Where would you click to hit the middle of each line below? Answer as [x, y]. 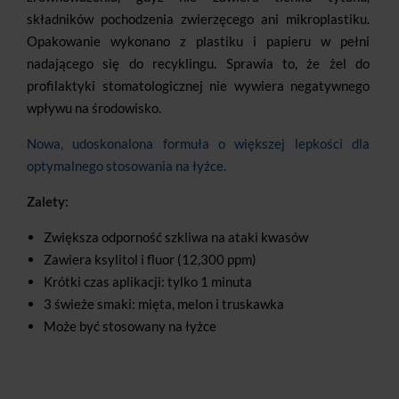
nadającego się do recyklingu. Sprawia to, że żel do [198, 64]
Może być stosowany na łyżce [130, 326]
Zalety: [48, 202]
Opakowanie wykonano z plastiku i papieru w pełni [198, 41]
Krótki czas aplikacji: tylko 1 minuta [148, 282]
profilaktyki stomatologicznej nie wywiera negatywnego [198, 86]
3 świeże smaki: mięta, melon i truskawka [164, 304]
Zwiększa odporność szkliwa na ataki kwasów [176, 237]
